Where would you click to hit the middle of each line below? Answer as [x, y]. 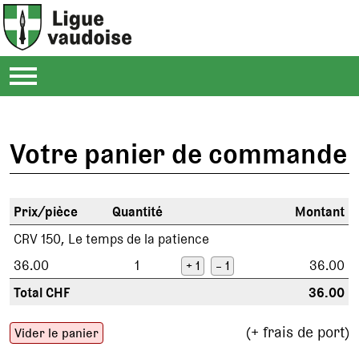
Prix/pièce [46, 212]
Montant [320, 212]
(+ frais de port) [297, 333]
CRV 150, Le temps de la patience [112, 239]
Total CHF [42, 293]
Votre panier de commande [179, 154]
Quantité [137, 212]
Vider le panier [57, 333]
